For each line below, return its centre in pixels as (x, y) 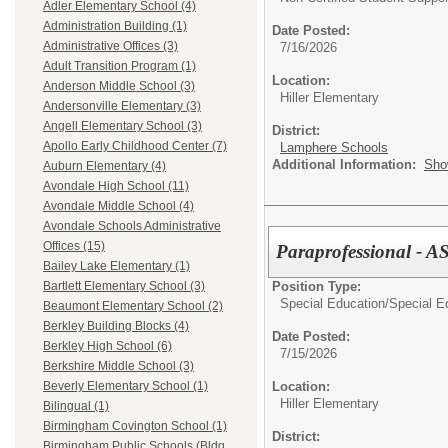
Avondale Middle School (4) (118, 206)
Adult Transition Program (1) (119, 66)
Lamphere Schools (334, 147)
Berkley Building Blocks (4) (116, 326)
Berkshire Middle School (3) (118, 366)
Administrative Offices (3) (110, 46)
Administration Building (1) (115, 26)
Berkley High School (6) (107, 346)
